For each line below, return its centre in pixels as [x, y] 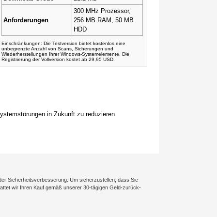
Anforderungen [26, 20]
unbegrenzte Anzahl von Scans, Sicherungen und [57, 49]
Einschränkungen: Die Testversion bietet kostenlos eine [63, 43]
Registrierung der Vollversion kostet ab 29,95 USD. [58, 59]
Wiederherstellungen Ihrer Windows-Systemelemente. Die [65, 54]
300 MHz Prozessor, [102, 11]
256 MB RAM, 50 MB [104, 20]
